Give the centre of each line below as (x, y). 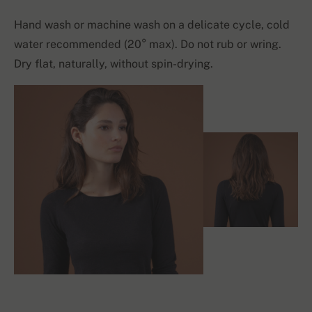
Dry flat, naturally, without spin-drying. (114, 64)
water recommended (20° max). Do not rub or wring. (148, 45)
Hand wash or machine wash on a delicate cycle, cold (152, 25)
